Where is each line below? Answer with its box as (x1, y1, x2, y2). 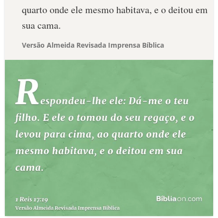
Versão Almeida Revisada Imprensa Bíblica (22, 40, 164, 50)
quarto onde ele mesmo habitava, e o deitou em (22, 3, 208, 16)
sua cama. (22, 18, 61, 32)
